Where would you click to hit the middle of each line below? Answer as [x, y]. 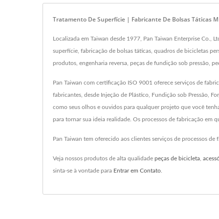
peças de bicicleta [177, 159]
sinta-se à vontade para [83, 171]
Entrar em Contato [137, 171]
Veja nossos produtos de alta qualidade [104, 159]
